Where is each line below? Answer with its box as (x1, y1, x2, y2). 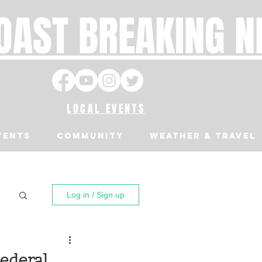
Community (57, 131, 124, 141)
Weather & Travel (150, 131, 256, 141)
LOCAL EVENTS (67, 101, 146, 116)
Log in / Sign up (67, 190, 125, 199)
